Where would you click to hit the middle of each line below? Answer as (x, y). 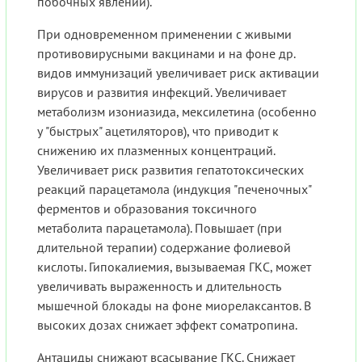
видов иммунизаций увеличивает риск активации (178, 73)
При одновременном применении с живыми (164, 34)
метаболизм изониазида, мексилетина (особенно (177, 112)
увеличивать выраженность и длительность (159, 286)
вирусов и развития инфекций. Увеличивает (162, 93)
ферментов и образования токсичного (147, 209)
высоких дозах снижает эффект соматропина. (167, 325)
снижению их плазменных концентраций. (156, 151)
